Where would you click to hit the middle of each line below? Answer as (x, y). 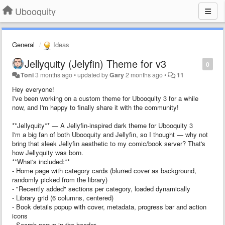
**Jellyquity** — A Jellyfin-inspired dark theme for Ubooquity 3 (102, 125)
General (23, 44)
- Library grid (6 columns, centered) (63, 197)
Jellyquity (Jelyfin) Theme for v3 (95, 63)
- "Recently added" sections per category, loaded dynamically (101, 188)
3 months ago (54, 75)
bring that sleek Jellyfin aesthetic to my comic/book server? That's (109, 143)
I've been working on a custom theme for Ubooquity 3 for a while (105, 98)
